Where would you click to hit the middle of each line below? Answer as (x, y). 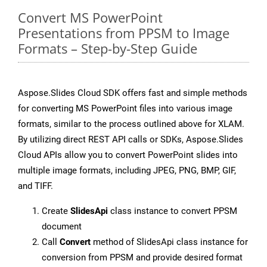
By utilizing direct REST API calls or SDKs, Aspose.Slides (131, 140)
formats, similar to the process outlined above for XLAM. (131, 124)
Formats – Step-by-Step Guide (108, 49)
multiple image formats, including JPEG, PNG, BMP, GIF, (127, 171)
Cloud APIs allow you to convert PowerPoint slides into (128, 155)
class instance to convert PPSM (173, 211)
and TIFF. (35, 186)
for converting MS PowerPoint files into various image (125, 109)
